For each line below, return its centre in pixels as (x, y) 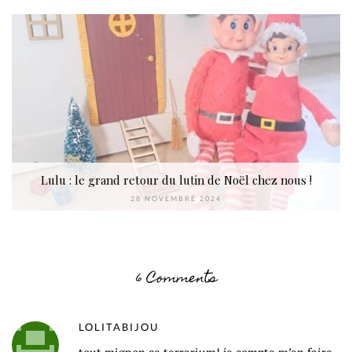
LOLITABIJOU (119, 327)
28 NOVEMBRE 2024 (176, 199)
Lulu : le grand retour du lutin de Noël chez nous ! (176, 180)
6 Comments (176, 280)
